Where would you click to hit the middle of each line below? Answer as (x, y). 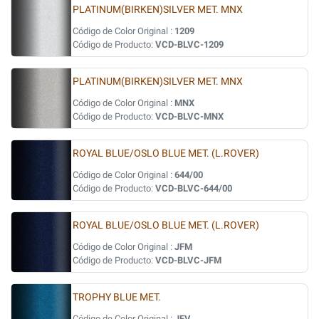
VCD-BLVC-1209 (189, 45)
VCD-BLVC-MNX (189, 116)
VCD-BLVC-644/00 (194, 188)
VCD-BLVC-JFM (188, 260)
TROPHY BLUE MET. (117, 297)
